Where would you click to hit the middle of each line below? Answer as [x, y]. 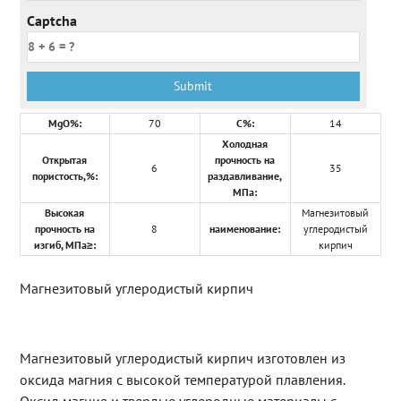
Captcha [51, 21]
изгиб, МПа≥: [64, 245]
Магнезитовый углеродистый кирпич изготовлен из [182, 358]
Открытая [65, 160]
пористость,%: [64, 176]
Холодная [245, 144]
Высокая [65, 213]
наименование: [245, 229]
